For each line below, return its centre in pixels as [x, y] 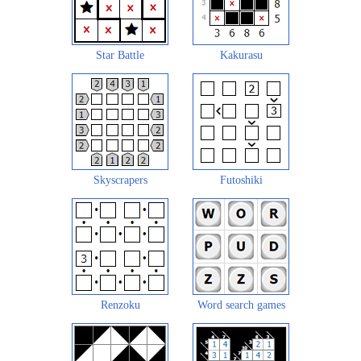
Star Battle [120, 55]
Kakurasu [241, 55]
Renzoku [120, 305]
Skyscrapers [120, 180]
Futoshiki [241, 180]
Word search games [241, 305]
